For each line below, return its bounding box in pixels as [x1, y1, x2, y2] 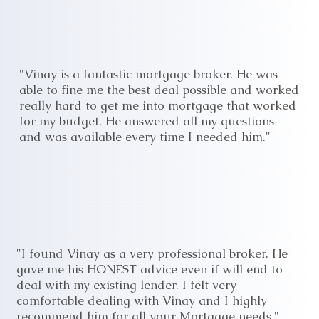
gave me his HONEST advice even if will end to [16, 261, 283, 277]
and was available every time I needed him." [19, 128, 271, 145]
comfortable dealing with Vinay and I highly [16, 292, 267, 308]
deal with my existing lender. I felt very [16, 276, 236, 293]
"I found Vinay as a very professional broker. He [16, 245, 288, 261]
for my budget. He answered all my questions [19, 113, 275, 129]
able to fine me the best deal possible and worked [19, 81, 300, 98]
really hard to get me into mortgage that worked [19, 97, 297, 113]
